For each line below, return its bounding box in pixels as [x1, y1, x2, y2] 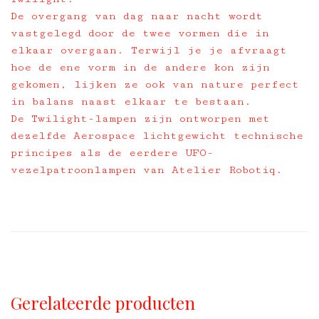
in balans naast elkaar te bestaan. [11, 95, 251, 108]
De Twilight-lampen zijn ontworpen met [11, 113, 270, 125]
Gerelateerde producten [11, 291, 195, 314]
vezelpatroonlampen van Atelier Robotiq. [11, 164, 283, 176]
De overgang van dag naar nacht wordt [11, 10, 263, 22]
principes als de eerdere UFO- [11, 147, 214, 159]
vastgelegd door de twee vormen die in [11, 27, 269, 39]
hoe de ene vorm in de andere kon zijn [11, 61, 270, 73]
